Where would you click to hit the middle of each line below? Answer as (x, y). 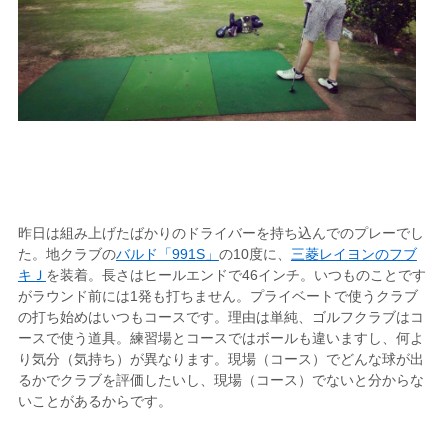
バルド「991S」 (167, 254)
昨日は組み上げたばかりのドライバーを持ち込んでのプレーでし (220, 233)
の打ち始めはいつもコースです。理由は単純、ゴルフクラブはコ (220, 317)
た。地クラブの (66, 254)
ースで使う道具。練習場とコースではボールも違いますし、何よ (220, 338)
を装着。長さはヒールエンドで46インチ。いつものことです (235, 275)
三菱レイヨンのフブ (353, 254)
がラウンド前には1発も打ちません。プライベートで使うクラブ (217, 296)
